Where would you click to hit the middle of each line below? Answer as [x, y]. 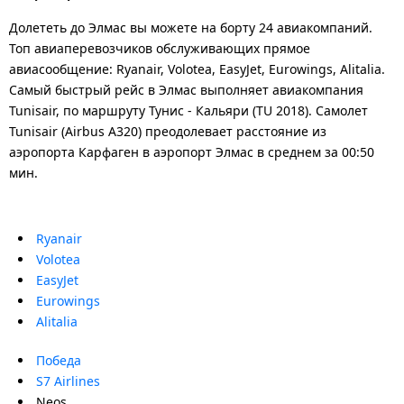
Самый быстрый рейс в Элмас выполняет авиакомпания [186, 89]
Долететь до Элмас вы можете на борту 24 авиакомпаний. [191, 27]
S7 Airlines [68, 381]
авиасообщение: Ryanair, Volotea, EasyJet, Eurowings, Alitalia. [197, 69]
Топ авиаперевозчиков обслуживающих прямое [160, 48]
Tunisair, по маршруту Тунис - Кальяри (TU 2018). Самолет [188, 110]
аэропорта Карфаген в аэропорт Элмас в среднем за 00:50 [192, 151]
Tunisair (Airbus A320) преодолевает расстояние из [168, 131]
